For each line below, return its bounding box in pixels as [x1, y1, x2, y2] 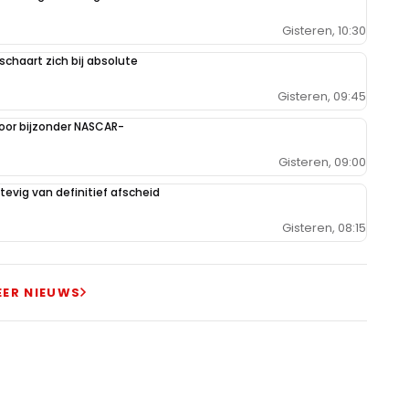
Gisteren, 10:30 [282, 22, 366, 40]
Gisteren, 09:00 [278, 153, 366, 172]
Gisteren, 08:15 [282, 219, 366, 237]
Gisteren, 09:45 [278, 88, 366, 106]
